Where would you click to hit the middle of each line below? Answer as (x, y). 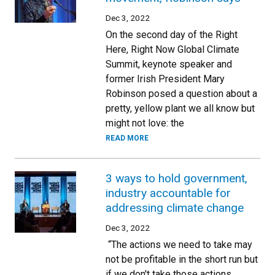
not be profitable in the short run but (182, 259)
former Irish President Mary (165, 79)
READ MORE (127, 138)
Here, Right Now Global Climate (172, 49)
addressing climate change (175, 207)
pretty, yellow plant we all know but (180, 108)
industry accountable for (168, 193)
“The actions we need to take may (179, 244)
